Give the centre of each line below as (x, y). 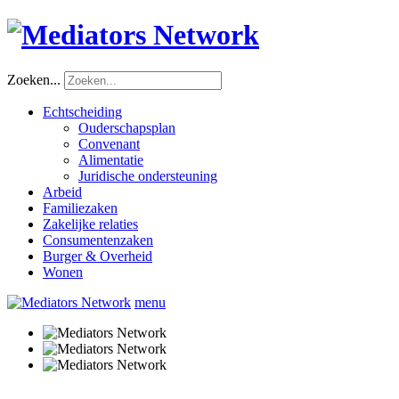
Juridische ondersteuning (148, 175)
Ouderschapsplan (127, 127)
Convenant (109, 143)
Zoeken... (34, 79)
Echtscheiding (82, 111)
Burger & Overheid (98, 256)
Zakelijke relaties (90, 224)
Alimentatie (111, 159)
